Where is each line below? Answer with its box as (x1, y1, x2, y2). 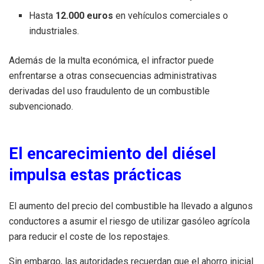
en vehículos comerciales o (113, 9, 229, 21)
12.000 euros (55, 9, 114, 21)
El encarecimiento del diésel (9, 144, 216, 163)
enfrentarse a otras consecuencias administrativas (9, 70, 217, 81)
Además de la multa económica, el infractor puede (9, 54, 214, 66)
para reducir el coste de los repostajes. (9, 230, 170, 242)
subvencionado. (9, 100, 73, 112)
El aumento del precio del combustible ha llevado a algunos (9, 200, 253, 212)
